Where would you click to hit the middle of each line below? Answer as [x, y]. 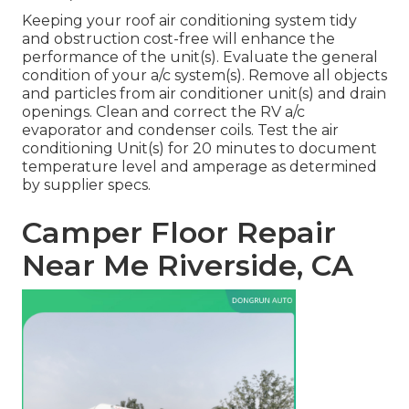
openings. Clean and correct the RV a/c [163, 112]
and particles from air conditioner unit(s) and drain [204, 94]
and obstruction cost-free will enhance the [178, 39]
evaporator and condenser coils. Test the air [180, 131]
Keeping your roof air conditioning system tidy [189, 21]
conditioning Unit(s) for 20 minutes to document [199, 149]
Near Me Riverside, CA [188, 266]
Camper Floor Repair [179, 233]
